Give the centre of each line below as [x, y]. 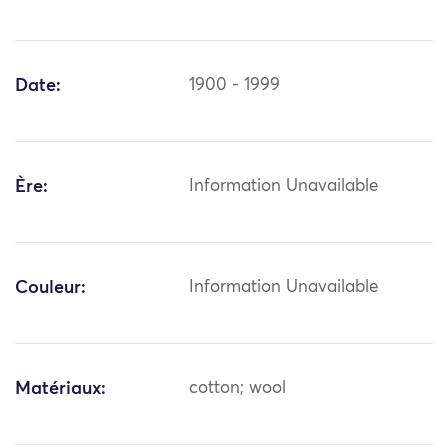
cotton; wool [238, 389]
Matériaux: [60, 389]
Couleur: [50, 288]
